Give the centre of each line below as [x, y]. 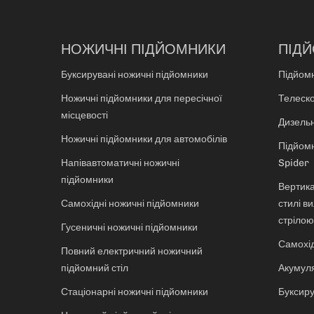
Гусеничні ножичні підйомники [129, 228]
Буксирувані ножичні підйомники [135, 75]
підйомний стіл [95, 268]
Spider [294, 163]
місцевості [84, 116]
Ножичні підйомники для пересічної [142, 99]
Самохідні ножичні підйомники [130, 204]
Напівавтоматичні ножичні [120, 163]
